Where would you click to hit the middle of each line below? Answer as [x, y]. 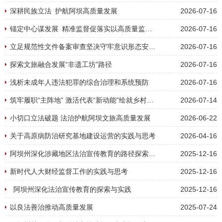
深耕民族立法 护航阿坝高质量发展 [64, 11]
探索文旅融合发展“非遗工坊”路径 [61, 64]
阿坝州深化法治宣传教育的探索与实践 [71, 189]
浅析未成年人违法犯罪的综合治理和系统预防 [79, 82]
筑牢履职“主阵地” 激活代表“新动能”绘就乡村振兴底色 [150, 100]
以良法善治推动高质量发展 [52, 207]
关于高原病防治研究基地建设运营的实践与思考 [83, 136]
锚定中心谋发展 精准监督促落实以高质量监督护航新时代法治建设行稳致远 [149, 29]
